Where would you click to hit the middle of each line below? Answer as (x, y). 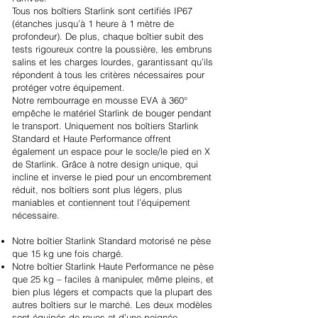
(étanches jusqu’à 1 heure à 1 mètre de (93, 23)
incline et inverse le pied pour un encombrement (112, 176)
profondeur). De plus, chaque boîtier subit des (108, 36)
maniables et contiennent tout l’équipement (101, 202)
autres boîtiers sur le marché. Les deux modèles (112, 304)
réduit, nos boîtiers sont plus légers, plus (97, 189)
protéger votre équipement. (68, 87)
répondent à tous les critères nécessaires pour (108, 74)
